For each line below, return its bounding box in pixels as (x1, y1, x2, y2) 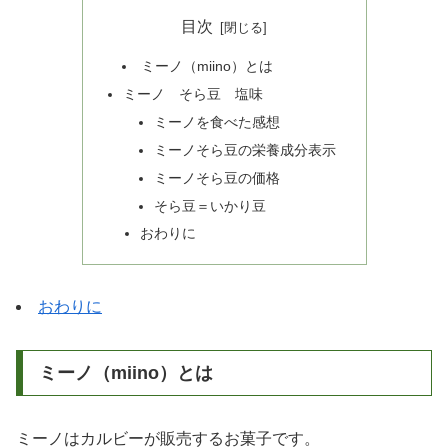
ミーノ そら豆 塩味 (122, 86, 263, 103)
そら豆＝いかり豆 (154, 197, 267, 214)
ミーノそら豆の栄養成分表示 (154, 141, 337, 158)
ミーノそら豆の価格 (154, 169, 281, 186)
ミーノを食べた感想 (154, 113, 281, 130)
